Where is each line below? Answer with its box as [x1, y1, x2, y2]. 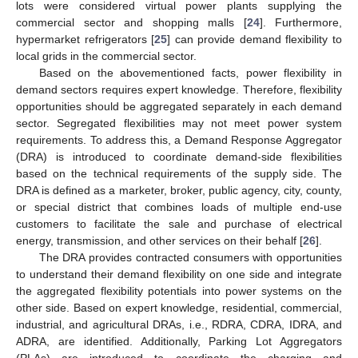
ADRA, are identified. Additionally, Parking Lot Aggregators [16, 335, 342, 348]
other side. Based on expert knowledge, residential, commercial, [16, 301, 342, 315]
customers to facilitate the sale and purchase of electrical [16, 217, 342, 231]
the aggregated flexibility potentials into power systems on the [16, 284, 342, 298]
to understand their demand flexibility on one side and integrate [16, 268, 342, 281]
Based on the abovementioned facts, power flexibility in [38, 66, 342, 80]
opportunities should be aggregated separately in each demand [16, 100, 342, 113]
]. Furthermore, [259, 16, 342, 30]
